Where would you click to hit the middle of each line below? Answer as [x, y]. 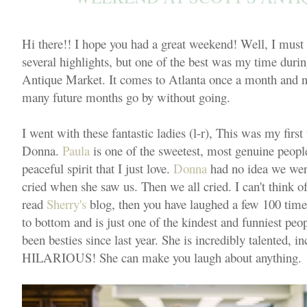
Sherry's [66, 204]
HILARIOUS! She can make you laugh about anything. [164, 257]
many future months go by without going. [128, 97]
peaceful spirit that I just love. [98, 168]
